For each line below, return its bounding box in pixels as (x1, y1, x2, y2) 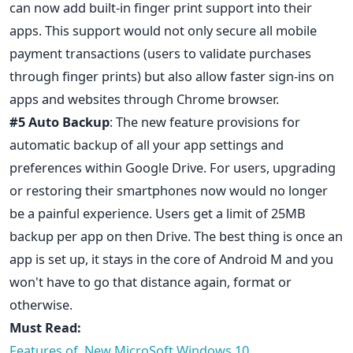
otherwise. (9, 295, 72, 314)
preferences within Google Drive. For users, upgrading (9, 158, 336, 176)
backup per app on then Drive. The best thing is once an (9, 226, 343, 245)
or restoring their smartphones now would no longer (9, 180, 328, 199)
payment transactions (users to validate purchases (9, 43, 311, 62)
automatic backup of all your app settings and (9, 135, 284, 154)
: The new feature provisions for (110, 112, 300, 131)
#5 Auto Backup (9, 112, 110, 131)
